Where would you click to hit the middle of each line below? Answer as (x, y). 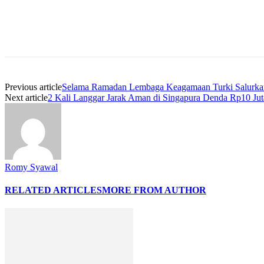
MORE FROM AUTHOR (154, 190)
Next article (26, 97)
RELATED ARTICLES (53, 190)
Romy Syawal (31, 167)
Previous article (33, 87)
